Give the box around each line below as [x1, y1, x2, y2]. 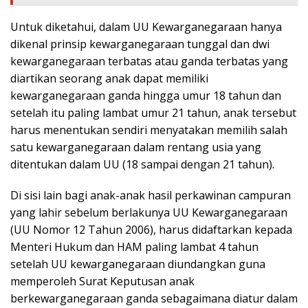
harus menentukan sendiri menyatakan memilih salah [10, 122, 287, 137]
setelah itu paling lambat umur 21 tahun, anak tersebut [10, 104, 296, 120]
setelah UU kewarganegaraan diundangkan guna [10, 256, 265, 272]
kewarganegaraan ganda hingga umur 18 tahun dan [10, 87, 281, 103]
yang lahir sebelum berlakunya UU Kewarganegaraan [10, 204, 287, 220]
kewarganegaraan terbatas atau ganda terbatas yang [10, 53, 288, 69]
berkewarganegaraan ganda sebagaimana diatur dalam [10, 290, 298, 306]
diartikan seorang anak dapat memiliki [10, 70, 208, 86]
